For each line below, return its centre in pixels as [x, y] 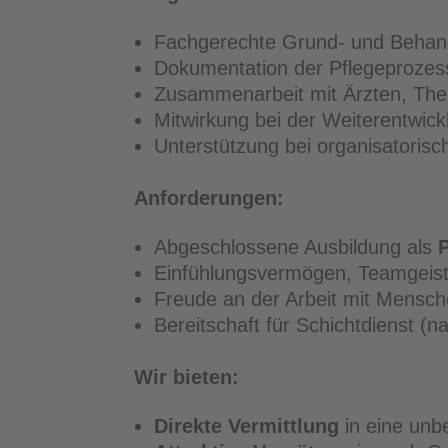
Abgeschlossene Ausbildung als [296, 247]
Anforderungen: [209, 198]
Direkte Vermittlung [247, 426]
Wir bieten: [187, 377]
